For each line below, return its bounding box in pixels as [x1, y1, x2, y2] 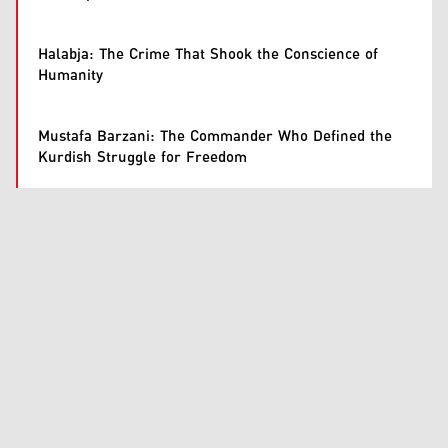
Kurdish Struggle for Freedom [38, 143, 247, 172]
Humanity [38, 61, 103, 90]
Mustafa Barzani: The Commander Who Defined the [38, 122, 392, 151]
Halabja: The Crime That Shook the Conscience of [38, 40, 378, 69]
